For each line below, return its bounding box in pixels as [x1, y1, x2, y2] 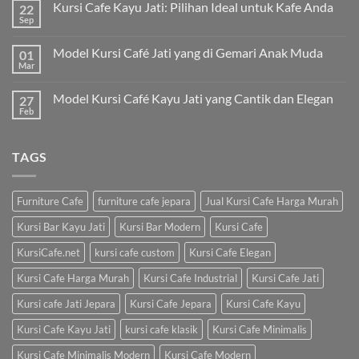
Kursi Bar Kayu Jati [17, 220, 105, 234]
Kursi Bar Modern [119, 220, 200, 234]
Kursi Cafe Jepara [130, 297, 212, 311]
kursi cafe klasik [125, 323, 198, 337]
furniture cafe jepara [98, 195, 191, 208]
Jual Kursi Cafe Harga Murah [205, 195, 338, 208]
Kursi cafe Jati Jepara [17, 297, 115, 311]
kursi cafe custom [95, 246, 175, 260]
